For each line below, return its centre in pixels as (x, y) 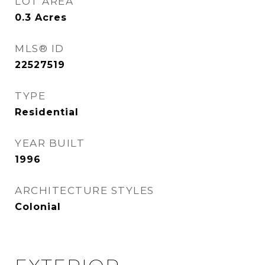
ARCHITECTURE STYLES (85, 190)
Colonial (38, 207)
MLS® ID (40, 49)
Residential (47, 112)
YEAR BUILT (50, 143)
